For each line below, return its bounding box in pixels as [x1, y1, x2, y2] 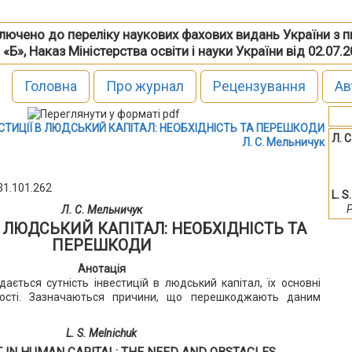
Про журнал [105, 78, 184, 94]
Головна [24, 78, 77, 94]
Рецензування [212, 78, 306, 94]
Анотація [77, 262, 126, 275]
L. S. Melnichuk [66, 326, 137, 339]
